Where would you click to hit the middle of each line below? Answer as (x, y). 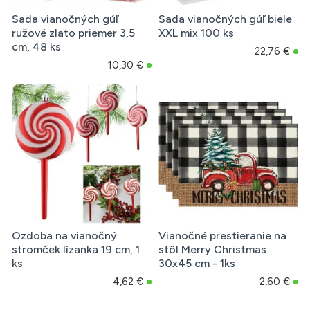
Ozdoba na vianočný (64, 236)
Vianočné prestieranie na (222, 236)
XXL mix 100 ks (196, 33)
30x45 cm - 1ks (197, 264)
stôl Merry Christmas (212, 250)
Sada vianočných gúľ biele (225, 19)
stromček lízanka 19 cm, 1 (76, 250)
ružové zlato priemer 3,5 (73, 33)
